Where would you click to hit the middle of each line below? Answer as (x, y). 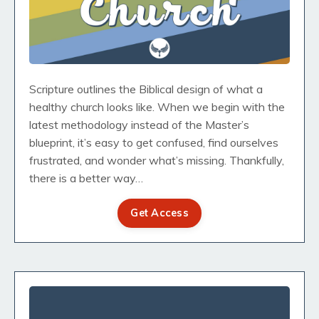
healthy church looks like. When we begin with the (157, 107)
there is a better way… (86, 178)
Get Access (159, 213)
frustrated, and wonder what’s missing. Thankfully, (157, 161)
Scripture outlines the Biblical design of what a (146, 89)
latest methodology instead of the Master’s (139, 125)
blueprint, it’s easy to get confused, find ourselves (154, 143)
